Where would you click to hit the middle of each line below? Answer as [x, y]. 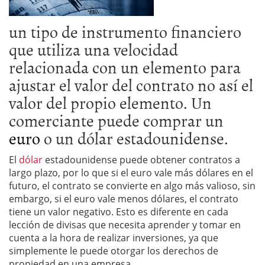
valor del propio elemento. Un [110, 103]
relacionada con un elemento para [125, 67]
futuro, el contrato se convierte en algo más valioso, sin [132, 186]
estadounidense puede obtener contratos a [141, 160]
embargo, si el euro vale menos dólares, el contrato [124, 199]
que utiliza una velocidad [93, 49]
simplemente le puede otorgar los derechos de [114, 251]
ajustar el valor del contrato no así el [131, 85]
